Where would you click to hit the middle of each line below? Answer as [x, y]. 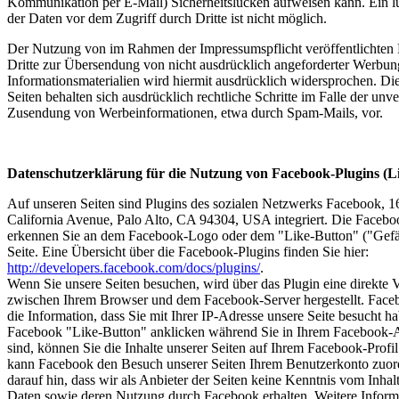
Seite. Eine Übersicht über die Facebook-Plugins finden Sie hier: [188, 252]
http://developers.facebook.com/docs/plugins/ [134, 268]
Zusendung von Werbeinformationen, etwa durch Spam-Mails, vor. [195, 113]
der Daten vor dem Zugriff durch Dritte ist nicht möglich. [167, 18]
